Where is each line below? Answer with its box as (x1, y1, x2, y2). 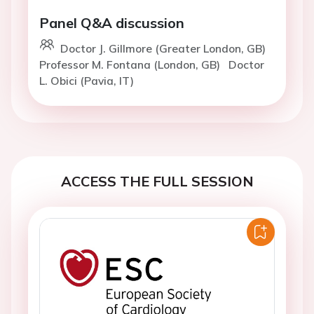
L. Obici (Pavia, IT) (39, 74, 134, 88)
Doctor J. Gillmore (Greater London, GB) (60, 41, 266, 55)
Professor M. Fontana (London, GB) (39, 57, 223, 71)
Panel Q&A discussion (39, 14, 184, 32)
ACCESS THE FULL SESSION (60, 172, 254, 190)
